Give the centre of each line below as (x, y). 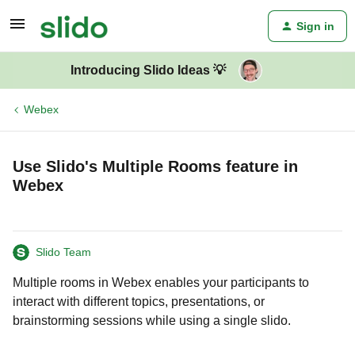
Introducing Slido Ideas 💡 (148, 70)
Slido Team (63, 252)
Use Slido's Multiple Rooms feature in (155, 166)
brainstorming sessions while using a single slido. (152, 321)
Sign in (315, 26)
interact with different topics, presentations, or (139, 302)
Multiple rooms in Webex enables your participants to (161, 282)
